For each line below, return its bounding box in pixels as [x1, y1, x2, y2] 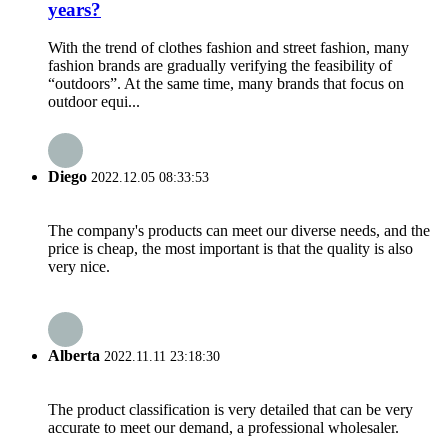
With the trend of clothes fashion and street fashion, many [48, 39, 409, 57]
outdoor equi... [48, 93, 140, 111]
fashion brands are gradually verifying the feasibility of [48, 57, 392, 75]
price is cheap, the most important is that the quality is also [48, 239, 413, 257]
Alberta [48, 347, 100, 365]
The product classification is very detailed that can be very [48, 401, 413, 419]
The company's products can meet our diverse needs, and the [48, 221, 430, 239]
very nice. [48, 257, 110, 275]
